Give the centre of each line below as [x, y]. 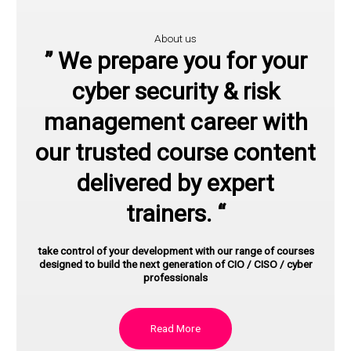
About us [175, 39]
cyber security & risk [175, 92]
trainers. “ [175, 214]
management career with [175, 122]
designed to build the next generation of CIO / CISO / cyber [175, 264]
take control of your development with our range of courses [175, 251]
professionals [175, 278]
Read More [175, 329]
